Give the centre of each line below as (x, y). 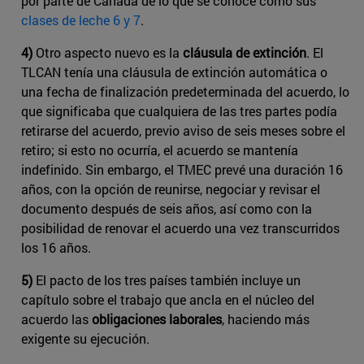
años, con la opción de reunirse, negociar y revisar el (171, 188)
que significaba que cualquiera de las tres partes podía (179, 110)
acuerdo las (56, 318)
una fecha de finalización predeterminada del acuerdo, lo (185, 91)
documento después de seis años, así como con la (167, 208)
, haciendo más (266, 318)
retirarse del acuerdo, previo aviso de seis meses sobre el (183, 130)
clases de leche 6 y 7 (81, 19)
